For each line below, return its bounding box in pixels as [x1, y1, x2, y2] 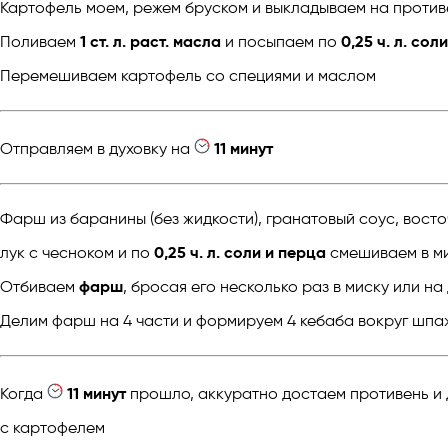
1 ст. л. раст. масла [80, 32, 221, 52]
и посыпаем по [221, 32, 341, 52]
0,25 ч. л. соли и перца [154, 243, 326, 263]
